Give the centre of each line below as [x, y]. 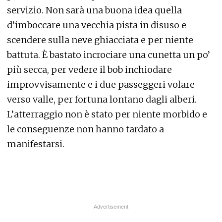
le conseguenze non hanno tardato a [85, 129]
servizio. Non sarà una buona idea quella [94, 10]
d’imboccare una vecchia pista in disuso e [97, 25]
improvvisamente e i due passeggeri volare [101, 84]
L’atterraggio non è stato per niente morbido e [107, 114]
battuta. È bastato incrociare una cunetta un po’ [109, 55]
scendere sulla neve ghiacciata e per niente [100, 40]
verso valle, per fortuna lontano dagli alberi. [102, 99]
